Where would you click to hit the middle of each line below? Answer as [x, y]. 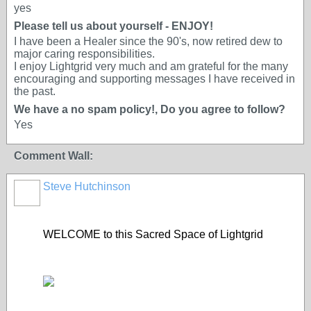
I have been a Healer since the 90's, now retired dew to [148, 41]
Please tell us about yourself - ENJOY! [114, 26]
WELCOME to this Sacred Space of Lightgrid [153, 234]
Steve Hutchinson [87, 186]
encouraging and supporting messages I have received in [154, 79]
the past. [35, 91]
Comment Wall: [53, 156]
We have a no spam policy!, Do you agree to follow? [150, 109]
